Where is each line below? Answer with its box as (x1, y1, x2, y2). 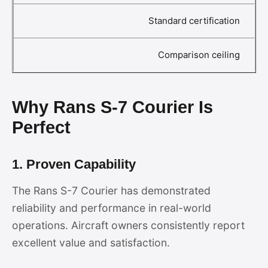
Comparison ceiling (158, 49, 240, 60)
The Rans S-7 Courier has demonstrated (12, 184, 211, 197)
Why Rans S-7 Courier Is (12, 98, 213, 117)
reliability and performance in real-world (12, 202, 211, 214)
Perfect (12, 118, 71, 137)
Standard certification (148, 15, 240, 26)
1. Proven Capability (12, 157, 136, 172)
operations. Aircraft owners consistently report (12, 219, 245, 232)
